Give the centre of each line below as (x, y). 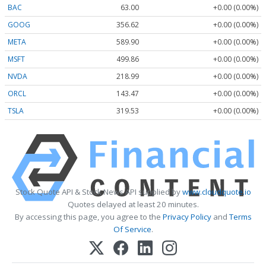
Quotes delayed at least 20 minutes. (133, 204)
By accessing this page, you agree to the (88, 216)
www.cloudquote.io (216, 191)
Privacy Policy (187, 216)
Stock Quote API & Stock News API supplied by (99, 191)
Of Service (132, 229)
